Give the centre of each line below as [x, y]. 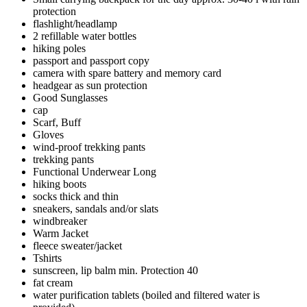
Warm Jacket [61, 233]
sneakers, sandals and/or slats [96, 208]
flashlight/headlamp [75, 23]
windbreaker [60, 221]
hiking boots [60, 184]
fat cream [53, 282]
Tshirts [47, 258]
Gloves [48, 134]
